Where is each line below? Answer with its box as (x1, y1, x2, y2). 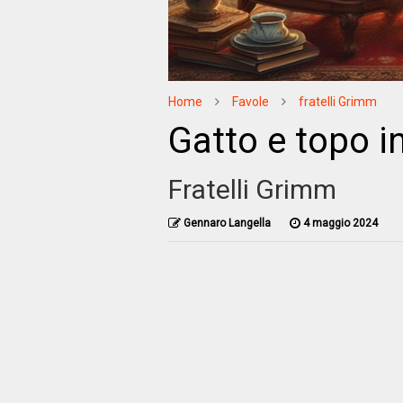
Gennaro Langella (183, 216, 271, 229)
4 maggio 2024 (302, 216, 378, 229)
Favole (231, 94, 269, 109)
